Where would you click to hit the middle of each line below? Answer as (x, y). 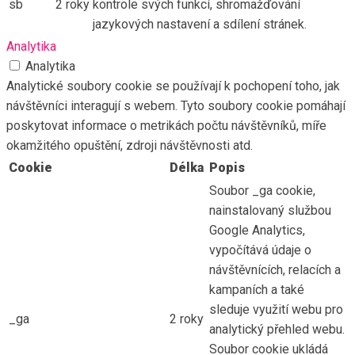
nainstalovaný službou (270, 210)
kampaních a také (257, 289)
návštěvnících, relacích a (275, 269)
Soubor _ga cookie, (262, 190)
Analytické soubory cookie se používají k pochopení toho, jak (173, 86)
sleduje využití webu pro (276, 309)
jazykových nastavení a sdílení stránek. (200, 24)
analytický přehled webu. (277, 329)
